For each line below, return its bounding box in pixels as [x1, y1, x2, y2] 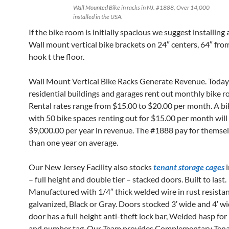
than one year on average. [29, 138, 118, 147]
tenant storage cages [153, 162, 224, 172]
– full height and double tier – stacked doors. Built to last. [29, 174, 226, 184]
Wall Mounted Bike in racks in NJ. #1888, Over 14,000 [73, 4, 210, 11]
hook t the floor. [29, 52, 84, 61]
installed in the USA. [73, 13, 123, 20]
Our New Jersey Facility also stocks [29, 162, 153, 172]
